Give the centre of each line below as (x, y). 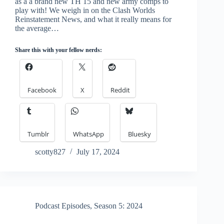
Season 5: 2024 (118, 206)
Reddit (120, 90)
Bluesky (139, 134)
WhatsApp (88, 134)
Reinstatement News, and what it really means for (93, 19)
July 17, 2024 (98, 152)
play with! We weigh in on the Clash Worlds (85, 10)
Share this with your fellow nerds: (58, 50)
